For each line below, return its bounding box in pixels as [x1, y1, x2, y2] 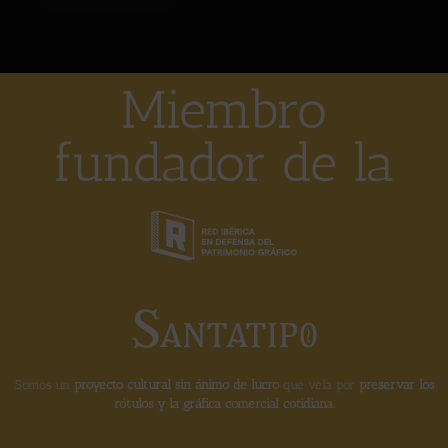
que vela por [278, 377, 355, 393]
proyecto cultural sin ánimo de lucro [73, 377, 279, 393]
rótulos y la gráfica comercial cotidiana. [113, 396, 335, 412]
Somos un [14, 377, 74, 393]
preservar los [354, 377, 434, 393]
